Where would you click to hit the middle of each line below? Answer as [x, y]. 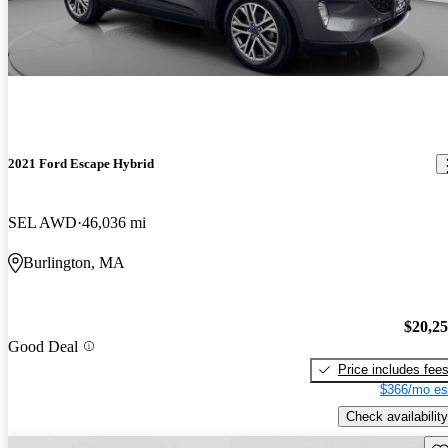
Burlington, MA [74, 263]
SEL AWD [42, 223]
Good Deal [43, 346]
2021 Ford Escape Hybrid [81, 164]
